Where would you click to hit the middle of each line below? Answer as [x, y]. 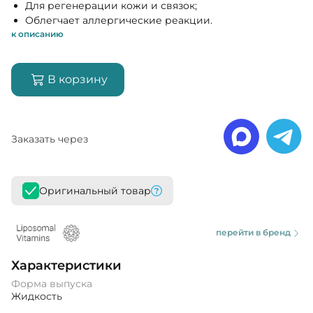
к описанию [37, 34]
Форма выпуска [52, 284]
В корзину [78, 79]
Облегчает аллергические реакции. [119, 20]
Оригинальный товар [95, 191]
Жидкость [37, 297]
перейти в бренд [253, 232]
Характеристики [66, 266]
